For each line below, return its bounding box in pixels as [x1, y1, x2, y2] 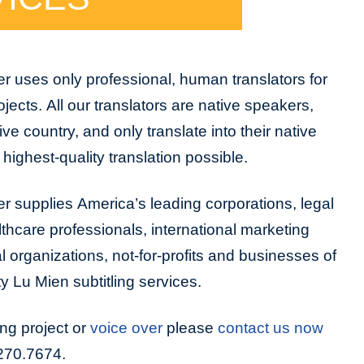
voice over [90, 319, 162, 336]
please [162, 319, 218, 336]
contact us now [218, 319, 323, 336]
